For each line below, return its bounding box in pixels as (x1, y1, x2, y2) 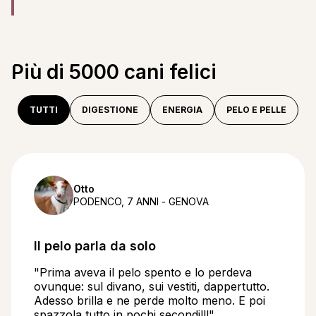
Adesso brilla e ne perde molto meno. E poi (34, 293, 265, 308)
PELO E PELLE (226, 104, 286, 115)
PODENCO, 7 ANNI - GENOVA (73, 195, 209, 207)
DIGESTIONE (82, 104, 138, 115)
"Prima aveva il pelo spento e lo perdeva (34, 265, 252, 279)
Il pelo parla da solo (34, 238, 156, 253)
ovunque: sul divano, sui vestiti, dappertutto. (34, 279, 269, 293)
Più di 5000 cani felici (11, 60, 217, 84)
